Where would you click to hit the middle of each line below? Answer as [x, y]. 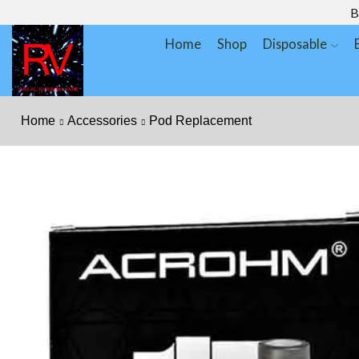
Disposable [295, 43]
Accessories [102, 121]
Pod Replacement [200, 121]
